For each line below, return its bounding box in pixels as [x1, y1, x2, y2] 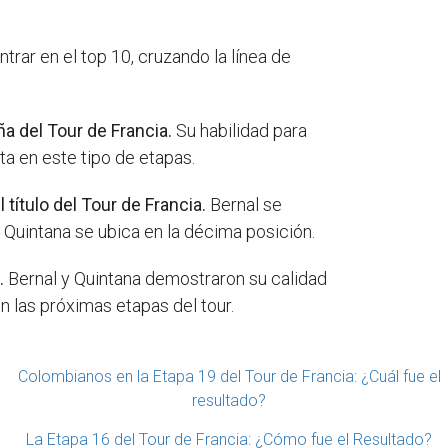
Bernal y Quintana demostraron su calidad [4, 268, 328, 290]
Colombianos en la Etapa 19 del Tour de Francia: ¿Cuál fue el [17, 367, 441, 387]
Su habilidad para [172, 120, 308, 142]
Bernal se [206, 194, 283, 216]
